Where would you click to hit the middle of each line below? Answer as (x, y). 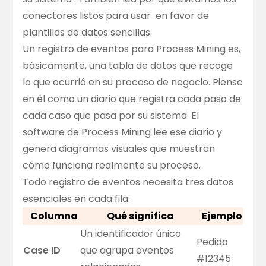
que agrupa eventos (127, 251)
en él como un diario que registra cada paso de (132, 99)
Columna (54, 216)
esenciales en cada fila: (77, 199)
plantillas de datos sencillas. (88, 33)
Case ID (42, 251)
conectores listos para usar (87, 16)
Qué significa (141, 216)
